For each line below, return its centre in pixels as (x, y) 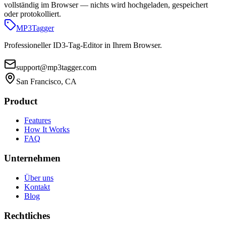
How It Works (47, 130)
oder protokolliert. (33, 14)
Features (38, 121)
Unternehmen (32, 158)
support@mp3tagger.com (56, 67)
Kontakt (37, 187)
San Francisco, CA (46, 81)
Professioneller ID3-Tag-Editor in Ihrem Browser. (83, 45)
